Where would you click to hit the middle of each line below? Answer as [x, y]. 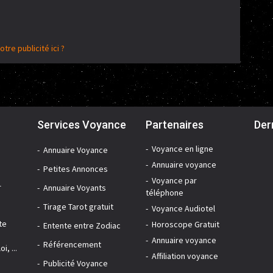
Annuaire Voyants [74, 188]
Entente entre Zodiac [82, 226]
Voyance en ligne [182, 149]
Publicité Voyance [75, 264]
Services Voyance [81, 125]
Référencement [72, 245]
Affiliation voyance [185, 256]
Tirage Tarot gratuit [78, 207]
